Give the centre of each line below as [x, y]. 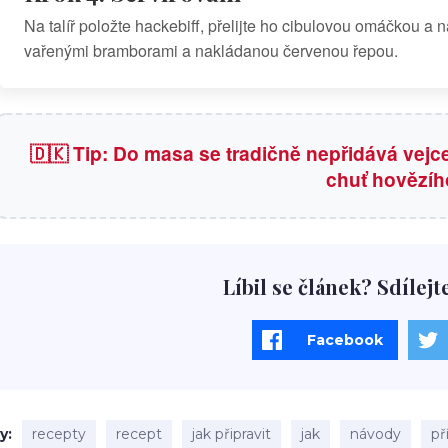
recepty [59, 434]
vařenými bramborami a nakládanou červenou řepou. [211, 51]
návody [375, 434]
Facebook [345, 340]
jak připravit [231, 434]
